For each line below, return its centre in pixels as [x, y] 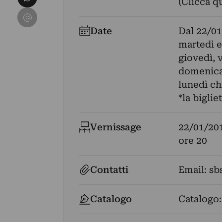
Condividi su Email [61, 14]
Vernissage [116, 127]
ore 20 [193, 140]
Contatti [110, 170]
